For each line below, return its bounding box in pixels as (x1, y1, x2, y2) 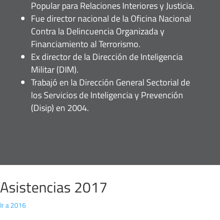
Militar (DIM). (30, 63, 79, 77)
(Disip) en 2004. (30, 101, 89, 115)
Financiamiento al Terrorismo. (30, 37, 140, 51)
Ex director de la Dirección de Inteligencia (30, 50, 183, 64)
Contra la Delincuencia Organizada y (30, 25, 165, 38)
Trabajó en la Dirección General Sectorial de (30, 76, 190, 89)
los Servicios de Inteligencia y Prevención (30, 88, 183, 102)
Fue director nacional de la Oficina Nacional (30, 12, 191, 26)
